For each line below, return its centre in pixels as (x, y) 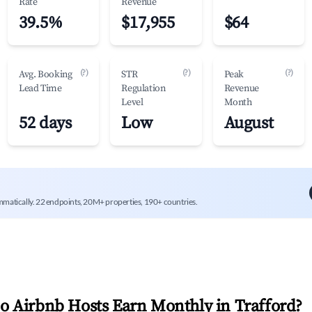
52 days (45, 123)
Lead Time (40, 88)
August (249, 123)
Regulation (143, 88)
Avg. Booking (46, 75)
